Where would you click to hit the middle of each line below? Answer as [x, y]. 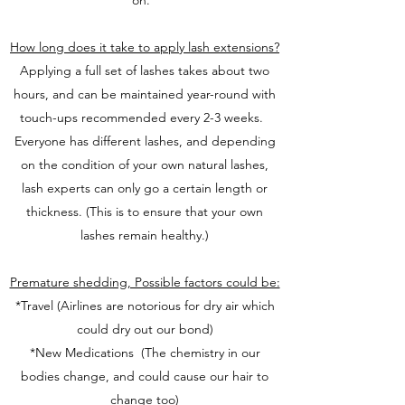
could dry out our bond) [145, 329]
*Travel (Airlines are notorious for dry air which [145, 306]
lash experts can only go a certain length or [145, 188]
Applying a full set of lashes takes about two [145, 71]
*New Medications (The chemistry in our [145, 353]
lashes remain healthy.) [145, 235]
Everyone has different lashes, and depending [145, 141]
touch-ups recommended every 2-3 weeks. [145, 118]
